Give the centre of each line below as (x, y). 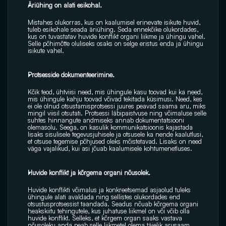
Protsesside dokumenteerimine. (71, 75)
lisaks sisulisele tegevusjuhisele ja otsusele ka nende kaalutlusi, (115, 134)
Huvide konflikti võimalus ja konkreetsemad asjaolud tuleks (109, 190)
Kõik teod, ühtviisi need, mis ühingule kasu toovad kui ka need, (115, 92)
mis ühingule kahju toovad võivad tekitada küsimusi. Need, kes (115, 99)
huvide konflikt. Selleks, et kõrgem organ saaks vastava (105, 218)
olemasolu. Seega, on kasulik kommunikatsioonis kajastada (110, 127)
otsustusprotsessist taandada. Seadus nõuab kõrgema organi (113, 204)
